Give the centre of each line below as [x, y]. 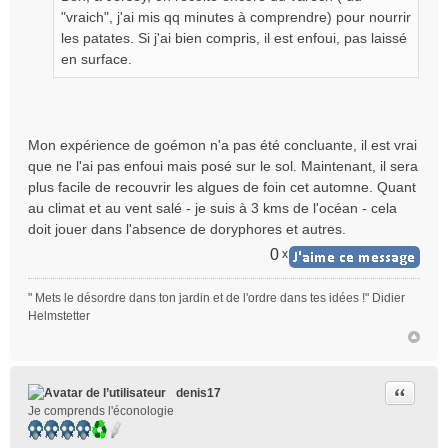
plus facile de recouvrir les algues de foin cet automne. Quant [222, 187]
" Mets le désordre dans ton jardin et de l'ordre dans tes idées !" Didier [216, 298]
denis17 [198, 393]
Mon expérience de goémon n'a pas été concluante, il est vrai [222, 145]
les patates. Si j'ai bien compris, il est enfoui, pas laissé [234, 38]
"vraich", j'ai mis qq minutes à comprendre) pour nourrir [236, 17]
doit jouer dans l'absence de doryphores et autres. [187, 229]
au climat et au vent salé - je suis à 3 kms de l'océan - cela [212, 208]
